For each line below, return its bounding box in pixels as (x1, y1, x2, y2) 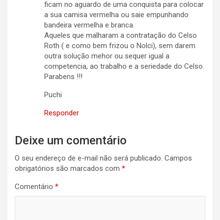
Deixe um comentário (15, 134, 127, 148)
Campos (165, 154, 192, 163)
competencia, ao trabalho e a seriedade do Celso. (44, 62, 204, 71)
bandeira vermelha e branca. (44, 21, 135, 30)
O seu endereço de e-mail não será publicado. (15, 154, 163, 163)
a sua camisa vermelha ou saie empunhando (44, 10, 189, 20)
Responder (44, 109, 79, 118)
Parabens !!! (44, 72, 82, 82)
